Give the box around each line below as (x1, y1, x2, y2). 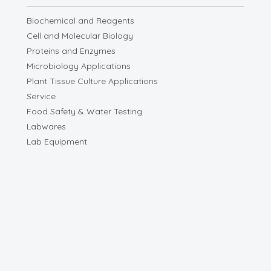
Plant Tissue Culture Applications (27, 76, 158, 87)
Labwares (27, 121, 66, 132)
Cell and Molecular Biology (27, 30, 133, 41)
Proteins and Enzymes (27, 45, 116, 56)
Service (27, 91, 56, 102)
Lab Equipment (27, 136, 87, 147)
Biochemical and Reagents (27, 15, 134, 26)
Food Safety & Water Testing (27, 106, 142, 117)
